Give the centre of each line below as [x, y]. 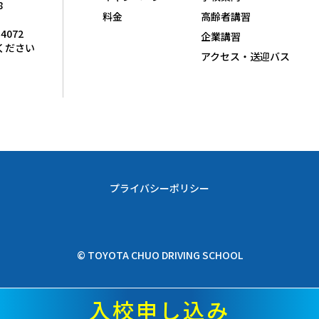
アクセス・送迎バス [245, 56]
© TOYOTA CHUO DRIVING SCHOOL [159, 255]
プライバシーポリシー [159, 188]
